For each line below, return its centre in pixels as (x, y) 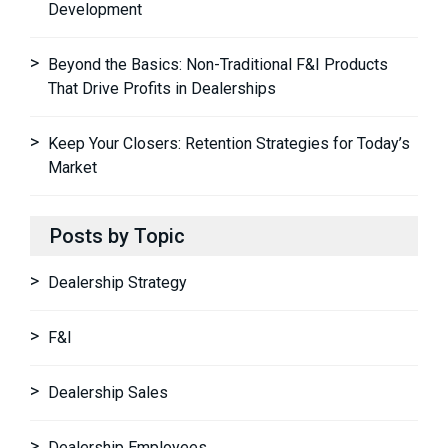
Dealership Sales (108, 392)
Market (72, 167)
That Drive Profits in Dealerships (162, 88)
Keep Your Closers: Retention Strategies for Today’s (229, 143)
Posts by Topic (117, 235)
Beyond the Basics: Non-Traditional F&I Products (218, 64)
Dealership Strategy (117, 282)
